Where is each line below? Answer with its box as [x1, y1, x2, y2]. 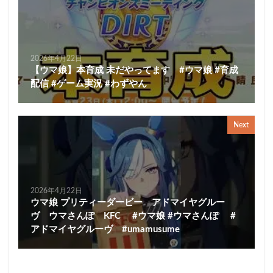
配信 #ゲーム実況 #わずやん [30, 79, 147, 88]
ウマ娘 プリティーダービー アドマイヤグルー [30, 197, 225, 207]
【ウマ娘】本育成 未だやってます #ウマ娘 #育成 [30, 65, 238, 75]
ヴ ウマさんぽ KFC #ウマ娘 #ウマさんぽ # [30, 211, 236, 221]
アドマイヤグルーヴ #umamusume [30, 224, 180, 234]
